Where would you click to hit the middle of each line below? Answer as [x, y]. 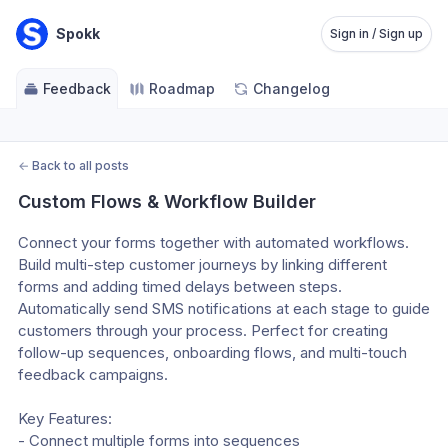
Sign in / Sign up [376, 33]
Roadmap [182, 88]
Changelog [291, 88]
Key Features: [65, 418]
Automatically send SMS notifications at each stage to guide [224, 308]
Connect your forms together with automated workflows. [213, 242]
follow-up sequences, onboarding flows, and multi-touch [212, 352]
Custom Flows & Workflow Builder [167, 201]
